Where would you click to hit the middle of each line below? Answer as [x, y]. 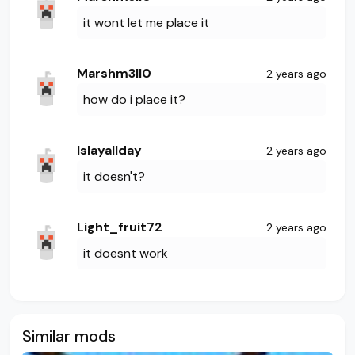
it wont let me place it [146, 23]
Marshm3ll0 [114, 74]
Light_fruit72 [120, 227]
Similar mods [69, 336]
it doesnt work [126, 254]
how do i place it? [134, 100]
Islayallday [109, 151]
